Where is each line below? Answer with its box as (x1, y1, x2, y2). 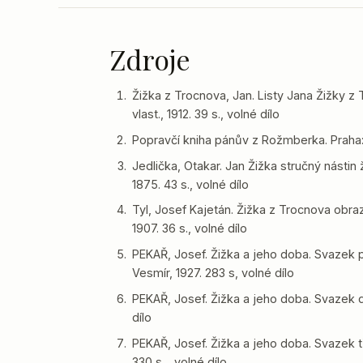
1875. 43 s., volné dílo (132, 177, 250, 191)
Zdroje (110, 41, 190, 77)
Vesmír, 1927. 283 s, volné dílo (132, 266, 295, 280)
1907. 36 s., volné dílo (132, 221, 248, 236)
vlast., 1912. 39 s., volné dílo (132, 106, 280, 121)
